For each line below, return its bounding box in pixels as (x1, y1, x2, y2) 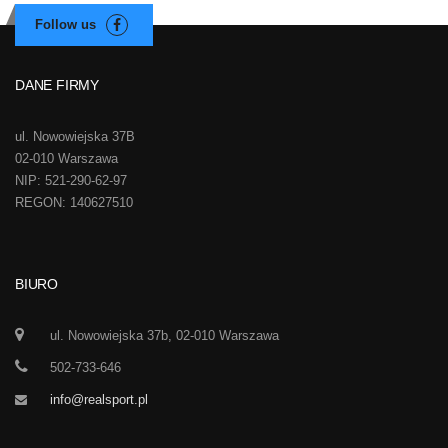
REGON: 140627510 (15, 195, 133, 210)
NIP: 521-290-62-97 (15, 173, 127, 188)
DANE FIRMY (15, 77, 99, 93)
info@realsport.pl (50, 392, 148, 407)
